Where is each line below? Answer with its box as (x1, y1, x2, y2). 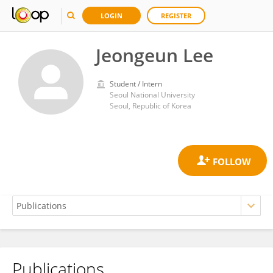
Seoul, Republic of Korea (110, 101, 191, 111)
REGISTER (161, 11, 191, 20)
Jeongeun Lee (96, 43, 213, 68)
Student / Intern (110, 79, 162, 89)
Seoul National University (110, 90, 195, 100)
